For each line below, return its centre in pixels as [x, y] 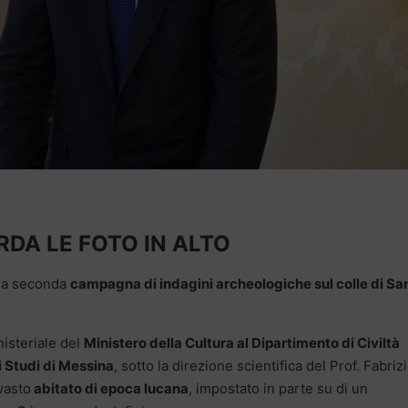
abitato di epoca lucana [110, 388]
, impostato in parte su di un [278, 388]
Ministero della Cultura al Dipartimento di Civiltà [242, 343]
